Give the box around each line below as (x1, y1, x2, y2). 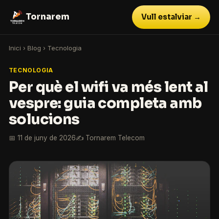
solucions (8, 110, 80, 129)
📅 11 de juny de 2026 (8, 133, 76, 142)
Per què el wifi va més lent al (8, 78, 208, 96)
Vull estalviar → (141, 12, 201, 22)
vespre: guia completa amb (8, 94, 202, 112)
